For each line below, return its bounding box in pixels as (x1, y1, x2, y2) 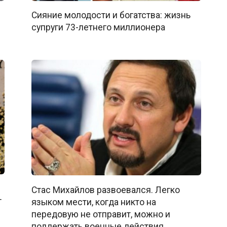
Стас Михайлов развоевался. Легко (31, 184, 180, 195)
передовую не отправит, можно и (31, 209, 170, 219)
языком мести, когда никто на (31, 197, 156, 207)
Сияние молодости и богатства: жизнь (31, 10, 191, 20)
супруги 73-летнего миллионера (31, 22, 165, 32)
